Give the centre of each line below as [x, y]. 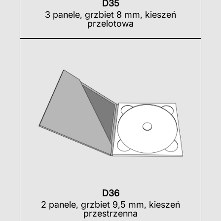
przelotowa [110, 24]
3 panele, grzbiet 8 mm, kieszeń [110, 15]
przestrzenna [110, 213]
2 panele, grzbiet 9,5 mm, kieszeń [110, 204]
